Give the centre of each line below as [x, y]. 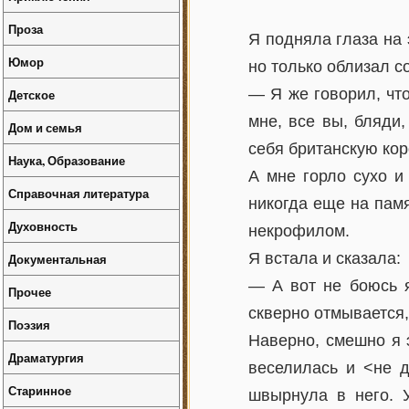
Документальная [58, 259]
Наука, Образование [67, 160]
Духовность [43, 226]
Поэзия [29, 325]
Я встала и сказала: [325, 258]
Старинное [40, 390]
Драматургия [46, 357]
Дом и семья [45, 127]
